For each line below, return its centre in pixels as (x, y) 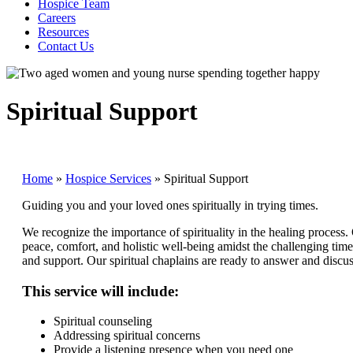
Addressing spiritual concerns (127, 336)
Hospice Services (108, 178)
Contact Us (66, 46)
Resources (63, 32)
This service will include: (100, 291)
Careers (57, 18)
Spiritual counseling (103, 321)
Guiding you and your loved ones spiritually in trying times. (170, 205)
